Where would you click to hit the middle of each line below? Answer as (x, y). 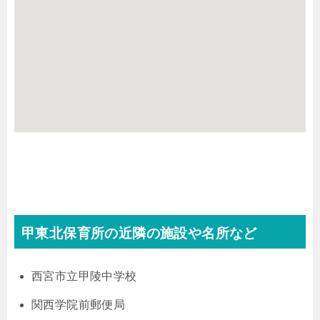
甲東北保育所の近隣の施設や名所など (139, 233)
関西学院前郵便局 (79, 304)
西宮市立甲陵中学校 (84, 276)
